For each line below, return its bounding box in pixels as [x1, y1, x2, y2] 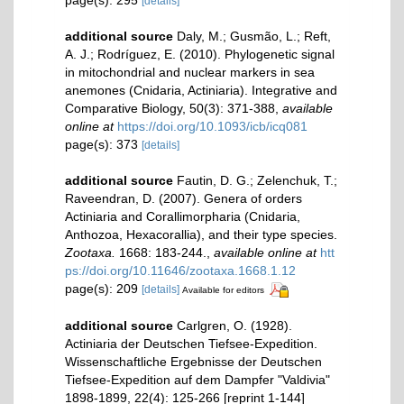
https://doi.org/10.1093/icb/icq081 [117, 118, 308, 133]
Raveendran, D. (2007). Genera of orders [65, 190, 302, 206]
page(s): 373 [65, 136, 142, 151]
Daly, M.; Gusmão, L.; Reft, [177, 28, 331, 43]
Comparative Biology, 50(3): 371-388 [65, 100, 275, 115]
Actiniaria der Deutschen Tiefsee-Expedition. [65, 335, 317, 351]
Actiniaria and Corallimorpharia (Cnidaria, [65, 208, 300, 224]
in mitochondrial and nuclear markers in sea [65, 64, 315, 79]
